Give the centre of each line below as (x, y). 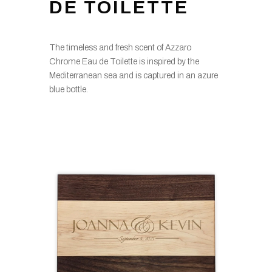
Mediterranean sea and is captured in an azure (133, 76)
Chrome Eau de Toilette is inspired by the (124, 62)
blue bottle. (68, 90)
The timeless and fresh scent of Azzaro (120, 48)
